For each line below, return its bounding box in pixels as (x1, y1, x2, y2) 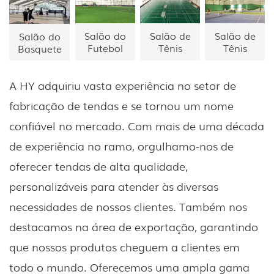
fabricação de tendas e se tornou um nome (9, 97, 234, 113)
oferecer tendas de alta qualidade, (9, 157, 188, 174)
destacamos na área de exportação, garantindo (9, 218, 258, 234)
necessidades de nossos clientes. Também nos (9, 198, 247, 214)
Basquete (17, 40, 62, 56)
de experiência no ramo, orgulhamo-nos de (9, 137, 234, 154)
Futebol (87, 40, 123, 56)
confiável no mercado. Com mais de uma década (9, 117, 264, 133)
